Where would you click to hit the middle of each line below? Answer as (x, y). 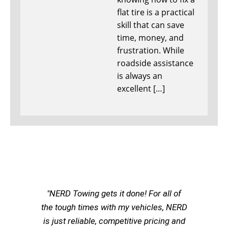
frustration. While (151, 51)
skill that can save (151, 25)
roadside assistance (155, 63)
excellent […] (141, 89)
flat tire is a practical (156, 12)
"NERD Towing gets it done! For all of (114, 194)
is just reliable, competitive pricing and (114, 221)
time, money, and (150, 38)
